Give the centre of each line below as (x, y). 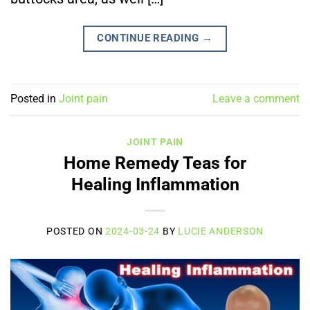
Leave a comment (256, 99)
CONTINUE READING (150, 38)
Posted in (35, 99)
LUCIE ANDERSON (221, 231)
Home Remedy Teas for (155, 163)
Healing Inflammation (155, 185)
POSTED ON (76, 231)
